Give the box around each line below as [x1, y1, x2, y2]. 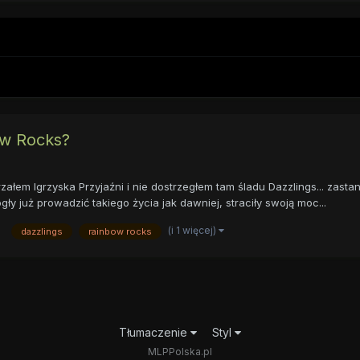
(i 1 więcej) [167, 224, 219, 237]
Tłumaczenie [118, 325, 190, 340]
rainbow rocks [88, 226, 152, 238]
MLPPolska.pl [147, 346, 212, 358]
